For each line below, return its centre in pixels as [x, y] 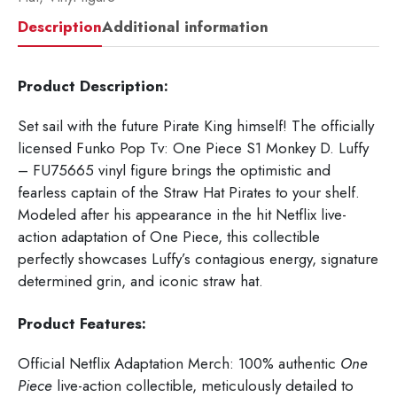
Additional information [185, 26]
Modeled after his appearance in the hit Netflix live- [182, 215]
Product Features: [84, 324]
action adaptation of [84, 237]
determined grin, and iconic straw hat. [140, 281]
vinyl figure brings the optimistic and [212, 171]
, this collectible [269, 237]
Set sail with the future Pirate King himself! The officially [196, 126]
